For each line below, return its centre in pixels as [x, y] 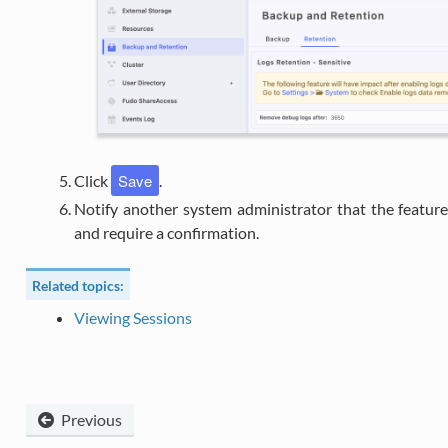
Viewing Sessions [132, 317]
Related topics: [77, 285]
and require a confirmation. [166, 232]
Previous [89, 419]
